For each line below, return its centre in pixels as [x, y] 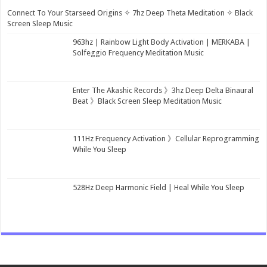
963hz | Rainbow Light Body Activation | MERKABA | [162, 42]
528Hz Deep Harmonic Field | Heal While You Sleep [159, 187]
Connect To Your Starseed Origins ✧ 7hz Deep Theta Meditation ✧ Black [130, 13]
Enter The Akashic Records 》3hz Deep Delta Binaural [163, 91]
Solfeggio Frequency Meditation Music [139, 53]
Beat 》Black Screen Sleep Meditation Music [148, 101]
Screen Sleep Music [40, 24]
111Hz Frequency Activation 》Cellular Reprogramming [166, 139]
